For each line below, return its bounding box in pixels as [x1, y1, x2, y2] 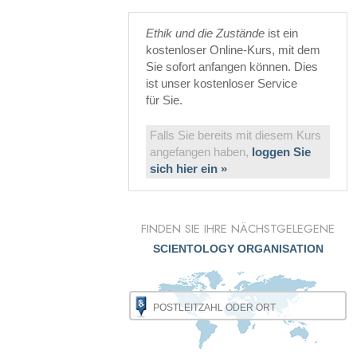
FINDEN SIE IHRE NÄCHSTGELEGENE [141, 220, 335, 237]
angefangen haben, [150, 145, 252, 159]
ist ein [265, 26, 298, 40]
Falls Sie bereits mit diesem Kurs [150, 128, 321, 142]
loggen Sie [252, 145, 311, 159]
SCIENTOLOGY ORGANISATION [152, 242, 324, 255]
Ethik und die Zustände [146, 26, 265, 40]
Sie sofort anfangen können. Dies [146, 60, 318, 73]
